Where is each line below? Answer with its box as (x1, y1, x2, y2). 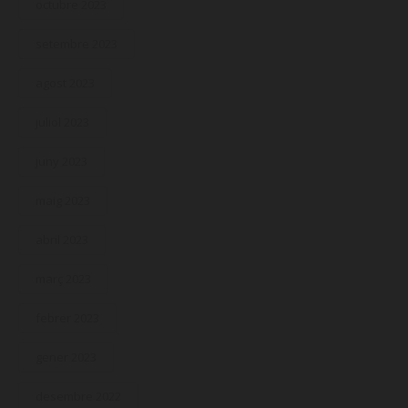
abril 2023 (36, 231, 89, 249)
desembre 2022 (36, 388, 122, 405)
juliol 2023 (36, 114, 90, 131)
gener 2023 (36, 349, 97, 366)
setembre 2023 (36, 36, 118, 53)
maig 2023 (36, 192, 91, 209)
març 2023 (36, 270, 92, 288)
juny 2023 (36, 153, 88, 170)
